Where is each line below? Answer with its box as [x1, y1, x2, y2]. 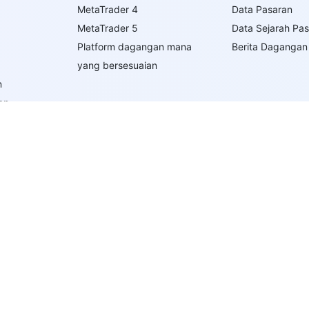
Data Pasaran [231, 3, 292, 15]
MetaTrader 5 [77, 22, 139, 34]
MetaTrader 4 [77, 3, 139, 15]
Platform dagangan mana [77, 41, 192, 52]
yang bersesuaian [77, 59, 158, 71]
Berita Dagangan [231, 41, 308, 52]
